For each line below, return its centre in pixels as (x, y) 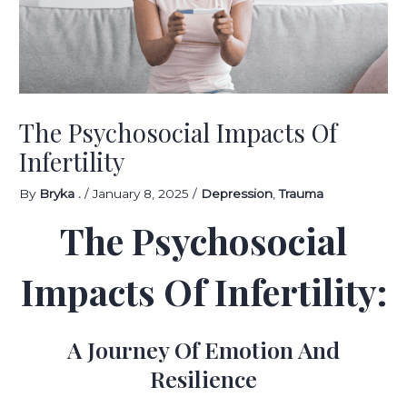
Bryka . (62, 194)
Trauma (302, 194)
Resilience (203, 378)
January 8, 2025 (143, 194)
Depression (237, 194)
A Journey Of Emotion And (203, 349)
